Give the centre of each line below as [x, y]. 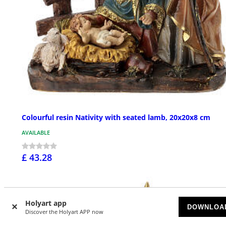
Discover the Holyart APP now [64, 212]
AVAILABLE [36, 132]
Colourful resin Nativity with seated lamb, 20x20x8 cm [116, 117]
